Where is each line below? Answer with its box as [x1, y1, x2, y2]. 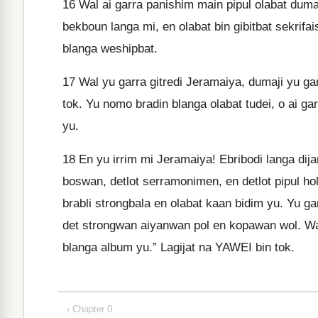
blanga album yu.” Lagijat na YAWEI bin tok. [62, 241, 295, 254]
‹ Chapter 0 [67, 303, 112, 314]
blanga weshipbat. [62, 42, 158, 55]
